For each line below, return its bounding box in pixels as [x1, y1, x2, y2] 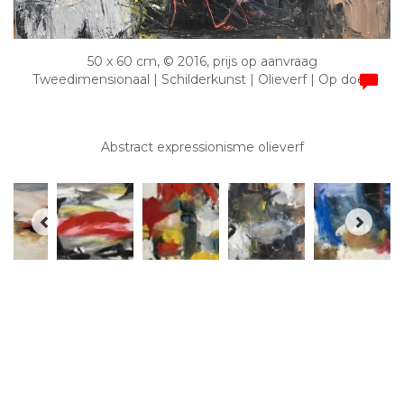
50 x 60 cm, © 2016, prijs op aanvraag [87, 53, 317, 70]
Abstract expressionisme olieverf [100, 139, 304, 156]
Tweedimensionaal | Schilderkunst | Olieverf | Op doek [32, 71, 372, 88]
